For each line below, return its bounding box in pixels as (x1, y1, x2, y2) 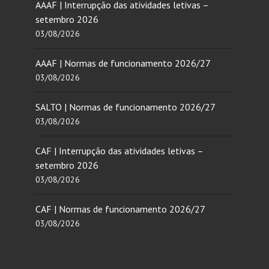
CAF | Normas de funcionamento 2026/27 (35, 202, 205, 215)
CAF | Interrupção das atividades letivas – (35, 144, 203, 157)
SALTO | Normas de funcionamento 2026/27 (35, 100, 216, 113)
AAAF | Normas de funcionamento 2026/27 (35, 56, 211, 69)
